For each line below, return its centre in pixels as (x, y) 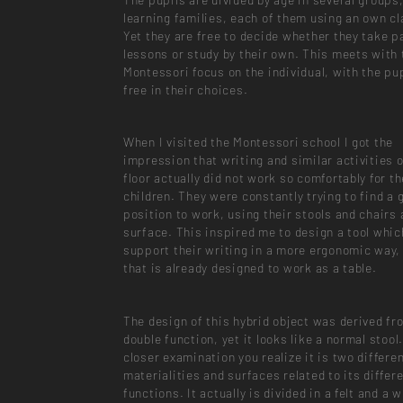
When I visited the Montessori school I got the (258, 142)
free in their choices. (185, 90)
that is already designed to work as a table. (250, 268)
